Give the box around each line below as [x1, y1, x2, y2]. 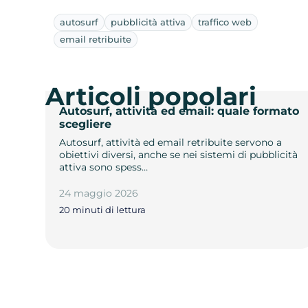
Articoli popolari [45, 80, 257, 111]
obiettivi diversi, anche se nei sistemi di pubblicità [59, 148, 298, 161]
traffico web [198, 16, 252, 27]
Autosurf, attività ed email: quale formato [59, 104, 300, 118]
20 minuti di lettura [59, 204, 146, 216]
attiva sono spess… [59, 160, 148, 173]
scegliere [59, 117, 112, 131]
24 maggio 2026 [59, 186, 139, 199]
